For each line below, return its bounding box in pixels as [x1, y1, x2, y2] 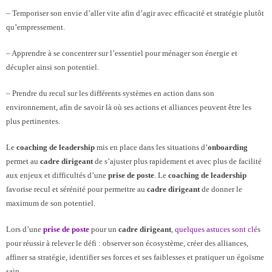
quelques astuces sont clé [175, 224, 257, 234]
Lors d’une [6, 224, 43, 234]
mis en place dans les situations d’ [95, 142, 208, 152]
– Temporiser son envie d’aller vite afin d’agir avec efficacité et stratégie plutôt [6, 8, 264, 18]
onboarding [208, 142, 248, 152]
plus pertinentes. [6, 116, 60, 126]
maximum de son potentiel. [6, 198, 95, 208]
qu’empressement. [6, 22, 65, 32]
